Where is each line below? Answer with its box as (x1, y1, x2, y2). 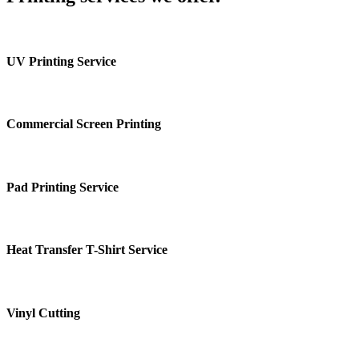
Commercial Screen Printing (6, 117, 161, 131)
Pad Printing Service (6, 179, 119, 194)
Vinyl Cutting (6, 306, 80, 321)
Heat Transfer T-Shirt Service (6, 243, 167, 257)
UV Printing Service (6, 54, 116, 68)
